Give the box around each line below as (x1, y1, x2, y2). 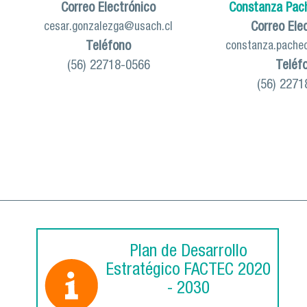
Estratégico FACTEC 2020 (106, 262, 271, 280)
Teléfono (86, 40, 132, 54)
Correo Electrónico (61, 2, 156, 16)
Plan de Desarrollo (130, 244, 247, 262)
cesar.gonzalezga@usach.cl (44, 22, 173, 34)
